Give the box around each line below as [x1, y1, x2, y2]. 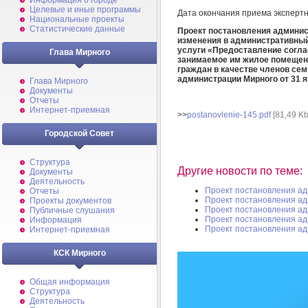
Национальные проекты [30, 14, 124, 24]
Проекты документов [30, 196, 111, 206]
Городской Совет [45, 129, 114, 138]
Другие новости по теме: [177, 165, 302, 177]
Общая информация [30, 277, 110, 287]
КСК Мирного [53, 248, 106, 258]
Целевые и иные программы [30, 5, 141, 14]
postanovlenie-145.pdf [187, 109, 271, 120]
